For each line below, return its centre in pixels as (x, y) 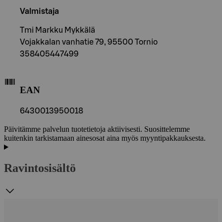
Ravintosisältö (40, 168)
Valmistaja (39, 11)
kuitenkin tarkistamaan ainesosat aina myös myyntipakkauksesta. (105, 138)
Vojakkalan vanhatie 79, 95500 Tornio (89, 42)
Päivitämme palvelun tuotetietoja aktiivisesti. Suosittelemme (97, 129)
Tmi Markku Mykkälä (57, 30)
